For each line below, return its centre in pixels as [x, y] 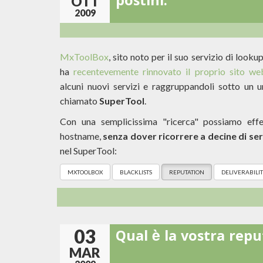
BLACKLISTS [136, 172]
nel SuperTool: [88, 151]
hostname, [82, 136]
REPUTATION [187, 172]
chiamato [80, 101]
